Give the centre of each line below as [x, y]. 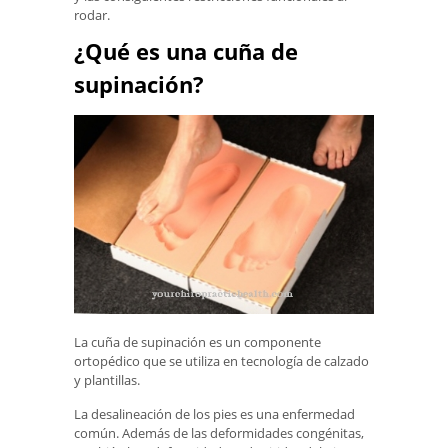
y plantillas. [107, 380]
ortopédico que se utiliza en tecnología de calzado [221, 361]
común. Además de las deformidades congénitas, [219, 432]
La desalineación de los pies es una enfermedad [214, 413]
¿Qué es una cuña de [186, 51]
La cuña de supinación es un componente [197, 342]
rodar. [92, 15]
